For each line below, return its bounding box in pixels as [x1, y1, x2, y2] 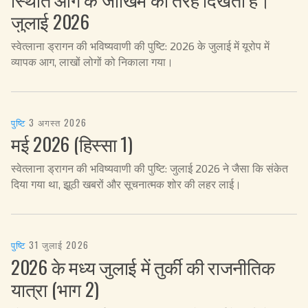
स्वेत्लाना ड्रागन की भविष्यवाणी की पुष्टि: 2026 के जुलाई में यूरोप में [11, 38, 269, 52]
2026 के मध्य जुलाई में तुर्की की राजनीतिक [11, 252, 275, 280]
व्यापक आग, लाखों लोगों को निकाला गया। [11, 54, 173, 68]
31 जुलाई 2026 [28, 238, 89, 252]
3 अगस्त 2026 [28, 115, 87, 130]
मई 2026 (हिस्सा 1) [11, 130, 133, 158]
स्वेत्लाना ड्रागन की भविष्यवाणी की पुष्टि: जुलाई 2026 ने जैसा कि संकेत [11, 162, 288, 175]
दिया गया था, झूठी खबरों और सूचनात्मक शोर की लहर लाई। [11, 177, 241, 191]
